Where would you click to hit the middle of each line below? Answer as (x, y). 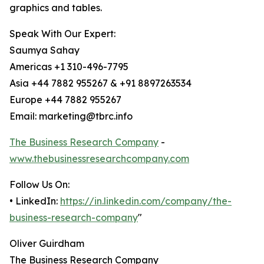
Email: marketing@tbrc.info (71, 116)
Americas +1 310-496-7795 (69, 67)
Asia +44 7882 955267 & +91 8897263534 (100, 83)
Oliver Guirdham (47, 244)
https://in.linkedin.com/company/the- (146, 201)
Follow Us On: (39, 185)
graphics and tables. (56, 8)
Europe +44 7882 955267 (65, 100)
